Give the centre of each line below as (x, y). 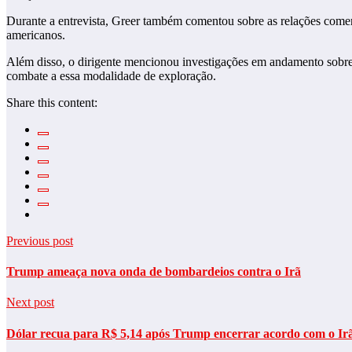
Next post (30, 302)
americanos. (36, 35)
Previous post (40, 240)
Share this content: (52, 102)
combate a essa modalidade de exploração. (111, 75)
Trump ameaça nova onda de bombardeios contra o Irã (154, 272)
